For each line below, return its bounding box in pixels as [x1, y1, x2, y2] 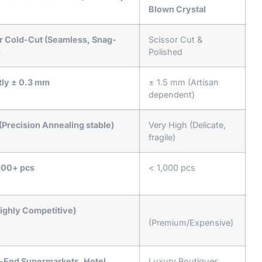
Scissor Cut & [149, 34, 202, 44]
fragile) [149, 132, 175, 142]
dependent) [149, 89, 195, 99]
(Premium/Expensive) [149, 217, 233, 227]
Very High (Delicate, [149, 119, 226, 130]
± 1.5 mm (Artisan [149, 77, 219, 87]
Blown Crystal [149, 4, 206, 14]
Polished [149, 46, 182, 57]
